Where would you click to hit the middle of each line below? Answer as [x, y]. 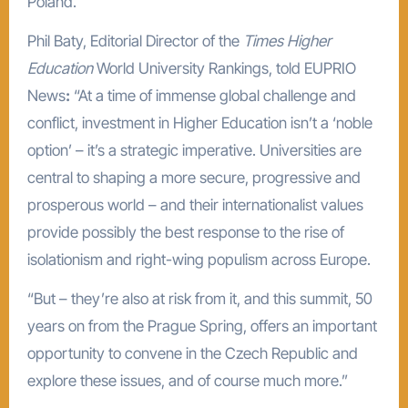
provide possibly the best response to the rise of [185, 232]
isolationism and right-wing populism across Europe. [199, 259]
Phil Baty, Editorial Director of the [135, 41]
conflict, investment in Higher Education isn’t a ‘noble [199, 122]
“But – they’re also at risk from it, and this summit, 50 [199, 298]
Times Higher [287, 41]
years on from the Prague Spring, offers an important [202, 326]
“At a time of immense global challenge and [213, 95]
